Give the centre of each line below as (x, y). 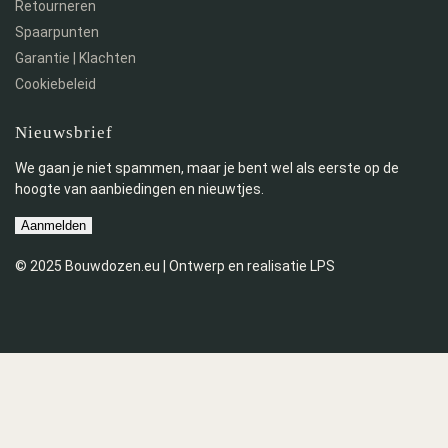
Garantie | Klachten (75, 58)
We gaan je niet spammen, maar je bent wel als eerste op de (207, 167)
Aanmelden (53, 225)
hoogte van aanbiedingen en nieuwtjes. (139, 188)
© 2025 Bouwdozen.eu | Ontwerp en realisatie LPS (175, 265)
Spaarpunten (57, 32)
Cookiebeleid (55, 84)
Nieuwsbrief (64, 133)
